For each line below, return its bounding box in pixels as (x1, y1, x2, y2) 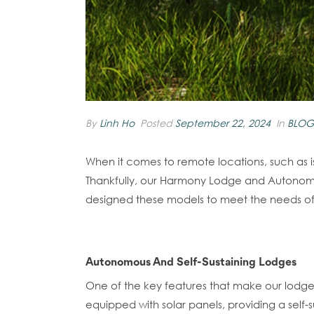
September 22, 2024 (175, 116, 271, 130)
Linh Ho (100, 116, 135, 130)
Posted (137, 116, 175, 130)
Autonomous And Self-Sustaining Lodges (86, 257, 296, 269)
